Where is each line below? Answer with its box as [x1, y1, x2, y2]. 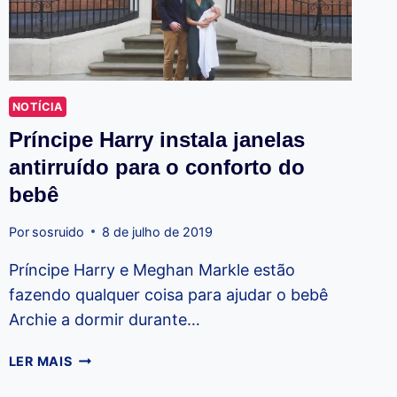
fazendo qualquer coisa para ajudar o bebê [8, 284, 328, 304]
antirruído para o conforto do [8, 155, 305, 180]
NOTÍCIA [12, 100, 64, 114]
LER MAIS [8, 353, 73, 369]
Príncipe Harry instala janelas [8, 128, 305, 152]
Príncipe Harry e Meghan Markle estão [8, 260, 295, 279]
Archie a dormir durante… [8, 309, 200, 329]
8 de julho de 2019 [101, 223, 213, 239]
